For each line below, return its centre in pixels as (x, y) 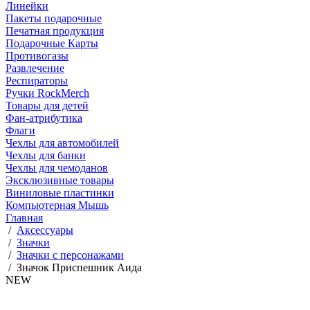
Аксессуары (45, 230)
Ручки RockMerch (47, 93)
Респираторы (37, 81)
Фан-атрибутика (44, 118)
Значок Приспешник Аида (79, 267)
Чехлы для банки (46, 155)
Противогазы (37, 56)
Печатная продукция (55, 31)
